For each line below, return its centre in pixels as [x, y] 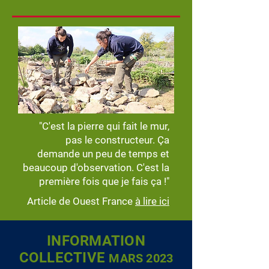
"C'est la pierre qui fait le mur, [104, 126]
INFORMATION [96, 241]
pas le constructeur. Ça [117, 140]
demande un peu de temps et [103, 154]
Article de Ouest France [81, 201]
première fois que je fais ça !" [104, 181]
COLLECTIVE [64, 258]
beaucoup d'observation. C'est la [96, 168]
